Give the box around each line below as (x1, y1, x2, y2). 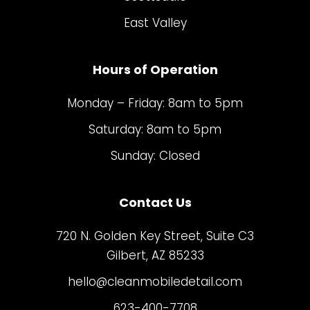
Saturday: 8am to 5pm (89, 120, 221, 138)
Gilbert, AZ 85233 (106, 246, 204, 264)
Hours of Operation (92, 60, 218, 78)
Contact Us (118, 193, 192, 211)
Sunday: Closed (110, 147, 200, 164)
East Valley (123, 14, 187, 31)
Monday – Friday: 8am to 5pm (67, 94, 243, 111)
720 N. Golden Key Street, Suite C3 (56, 227, 254, 244)
